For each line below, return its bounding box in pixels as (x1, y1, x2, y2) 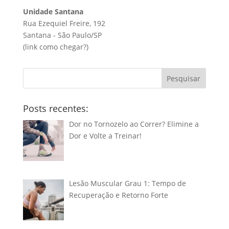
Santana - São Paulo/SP (22, 30, 102, 40)
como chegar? (39, 41, 86, 52)
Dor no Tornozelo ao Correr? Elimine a (69, 119, 199, 129)
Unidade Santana (22, 6, 83, 16)
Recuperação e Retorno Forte (69, 190, 169, 200)
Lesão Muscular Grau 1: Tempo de (69, 178, 187, 188)
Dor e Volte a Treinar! (69, 130, 142, 141)
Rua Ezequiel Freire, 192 (22, 18, 105, 28)
